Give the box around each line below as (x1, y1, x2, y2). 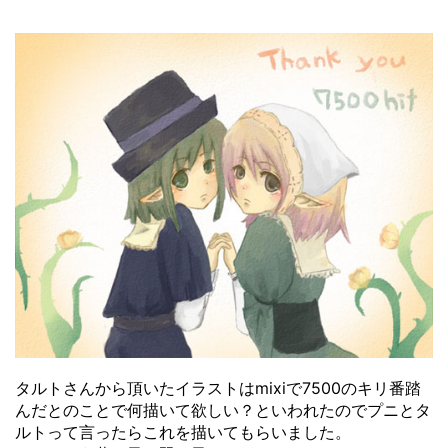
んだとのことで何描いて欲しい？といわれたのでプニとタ (15, 400, 431, 421)
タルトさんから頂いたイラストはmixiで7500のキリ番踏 (15, 378, 421, 399)
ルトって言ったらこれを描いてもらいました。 (15, 422, 351, 443)
